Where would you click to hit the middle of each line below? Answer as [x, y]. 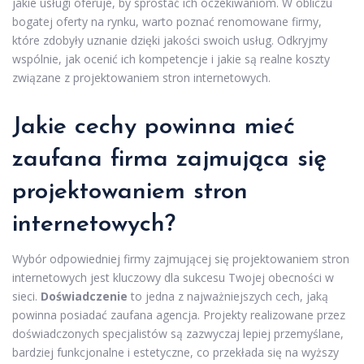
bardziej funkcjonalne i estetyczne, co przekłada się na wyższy [175, 352]
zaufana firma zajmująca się [169, 159]
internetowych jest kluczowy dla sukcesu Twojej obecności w [173, 277]
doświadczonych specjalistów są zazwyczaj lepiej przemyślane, [178, 333]
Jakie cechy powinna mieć [154, 127]
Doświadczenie [84, 296]
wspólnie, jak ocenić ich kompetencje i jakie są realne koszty [171, 58]
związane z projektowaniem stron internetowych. [141, 77]
